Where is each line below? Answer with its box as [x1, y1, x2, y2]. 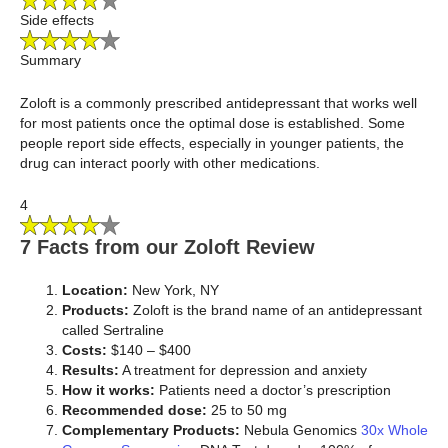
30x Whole [357, 422, 428, 439]
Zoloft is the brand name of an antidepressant [129, 302, 422, 319]
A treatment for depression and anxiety [119, 362, 371, 379]
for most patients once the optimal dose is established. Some [20, 114, 405, 131]
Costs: [62, 342, 107, 359]
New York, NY [128, 282, 223, 299]
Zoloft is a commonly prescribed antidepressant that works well [20, 94, 417, 111]
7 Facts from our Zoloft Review [20, 236, 315, 259]
